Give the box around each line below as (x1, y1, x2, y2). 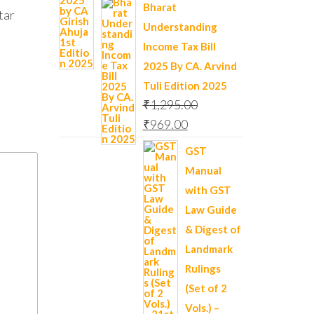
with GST (184, 184, 231, 196)
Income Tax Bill (142, 40, 216, 53)
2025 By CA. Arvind (142, 60, 237, 72)
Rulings (184, 262, 221, 275)
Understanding (142, 20, 217, 33)
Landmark (184, 243, 233, 255)
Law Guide (184, 203, 237, 216)
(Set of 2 (184, 282, 227, 294)
